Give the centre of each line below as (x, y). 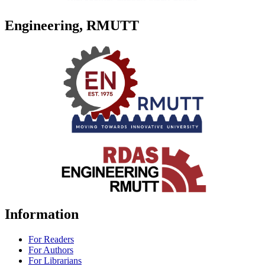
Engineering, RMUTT (72, 25)
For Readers (51, 240)
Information (42, 214)
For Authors (51, 250)
